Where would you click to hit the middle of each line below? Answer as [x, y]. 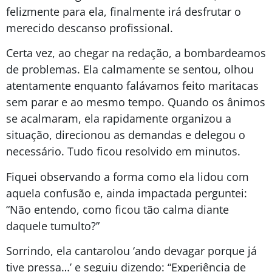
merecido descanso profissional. [93, 28]
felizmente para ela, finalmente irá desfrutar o [124, 11]
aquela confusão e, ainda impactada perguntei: [127, 193]
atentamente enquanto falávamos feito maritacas [132, 86]
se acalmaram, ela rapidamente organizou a [119, 119]
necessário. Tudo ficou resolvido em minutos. [123, 151]
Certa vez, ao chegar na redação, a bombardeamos [136, 53]
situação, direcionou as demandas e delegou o [126, 135]
